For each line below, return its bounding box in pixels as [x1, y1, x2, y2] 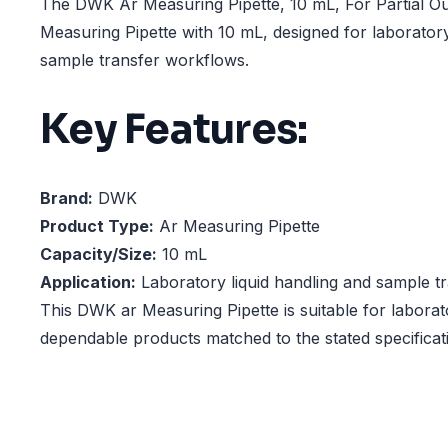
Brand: [40, 188, 93, 209]
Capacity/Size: [40, 244, 157, 265]
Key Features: [40, 103, 308, 155]
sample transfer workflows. [40, 50, 249, 70]
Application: [40, 272, 136, 293]
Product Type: [40, 216, 154, 237]
